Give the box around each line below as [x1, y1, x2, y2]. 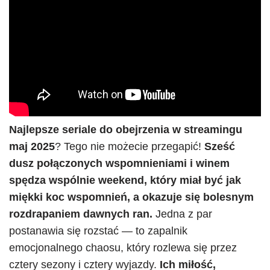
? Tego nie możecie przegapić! [55, 140, 204, 152]
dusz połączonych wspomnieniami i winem [9, 157, 230, 169]
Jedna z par [152, 208, 212, 220]
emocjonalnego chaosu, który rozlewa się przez [9, 242, 237, 254]
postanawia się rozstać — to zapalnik [9, 225, 187, 237]
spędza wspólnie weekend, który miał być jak [9, 174, 241, 186]
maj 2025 [9, 140, 55, 152]
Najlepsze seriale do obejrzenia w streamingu [9, 124, 242, 136]
